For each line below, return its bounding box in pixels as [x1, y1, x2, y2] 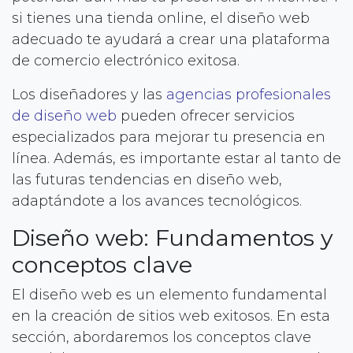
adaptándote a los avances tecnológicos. [12, 191, 302, 210]
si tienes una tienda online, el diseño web [12, 9, 310, 27]
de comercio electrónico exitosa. [12, 51, 240, 69]
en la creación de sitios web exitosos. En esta [12, 307, 330, 325]
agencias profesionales [166, 85, 331, 103]
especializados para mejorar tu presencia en [12, 128, 325, 146]
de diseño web [12, 106, 117, 124]
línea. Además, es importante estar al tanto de [12, 149, 341, 167]
